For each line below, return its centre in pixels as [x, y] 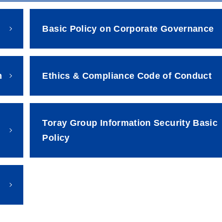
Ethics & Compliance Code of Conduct [127, 76]
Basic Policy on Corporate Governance [128, 28]
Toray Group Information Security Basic [130, 123]
